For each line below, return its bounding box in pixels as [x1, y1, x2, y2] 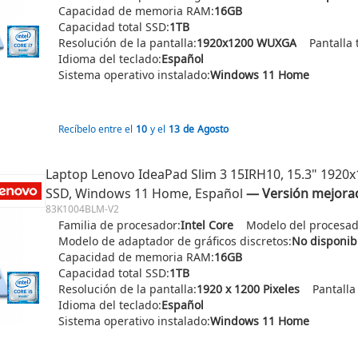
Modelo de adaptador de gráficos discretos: [58, 233, 292, 249]
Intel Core [181, 217, 233, 233]
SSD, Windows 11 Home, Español [46, 185, 243, 202]
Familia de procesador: [58, 217, 181, 233]
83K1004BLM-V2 [46, 202, 119, 216]
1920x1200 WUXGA [197, 35, 296, 50]
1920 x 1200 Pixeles [197, 281, 300, 296]
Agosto [197, 122, 229, 136]
